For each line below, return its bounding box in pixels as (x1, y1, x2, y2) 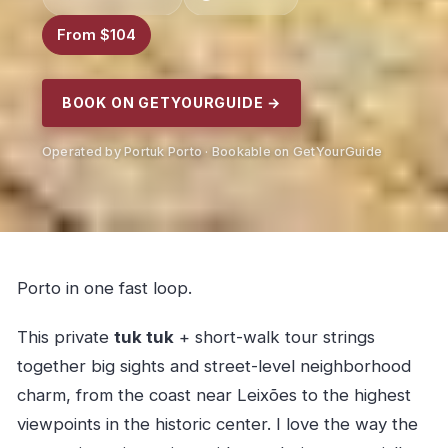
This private (16, 327, 114, 348)
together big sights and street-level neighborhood (16, 356, 411, 377)
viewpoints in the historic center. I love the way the (16, 414, 418, 435)
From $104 (56, 25, 136, 44)
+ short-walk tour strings (173, 327, 375, 348)
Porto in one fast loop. (16, 278, 192, 299)
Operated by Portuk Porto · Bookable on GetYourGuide (41, 143, 383, 159)
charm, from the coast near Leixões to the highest (16, 385, 411, 406)
